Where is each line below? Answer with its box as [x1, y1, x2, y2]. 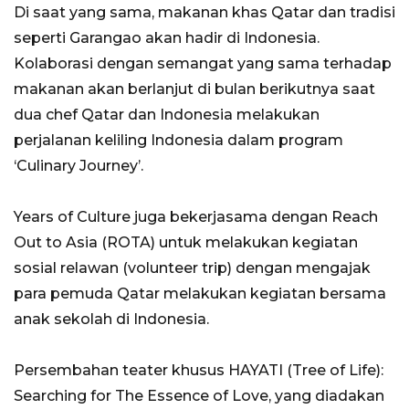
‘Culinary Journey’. [14, 157, 143, 175]
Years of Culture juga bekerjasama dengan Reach [14, 208, 378, 226]
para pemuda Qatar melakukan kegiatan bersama [14, 285, 386, 303]
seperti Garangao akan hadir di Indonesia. [14, 29, 320, 47]
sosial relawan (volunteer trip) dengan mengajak [14, 259, 371, 278]
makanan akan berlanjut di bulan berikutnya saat [14, 80, 375, 99]
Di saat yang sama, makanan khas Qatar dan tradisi [14, 4, 395, 22]
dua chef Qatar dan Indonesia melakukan [14, 106, 320, 124]
